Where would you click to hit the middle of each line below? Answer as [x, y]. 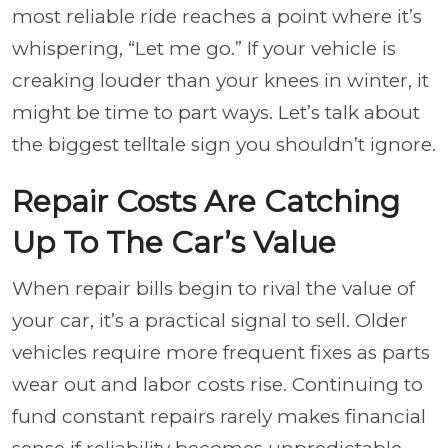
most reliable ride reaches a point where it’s [217, 16]
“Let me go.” [185, 48]
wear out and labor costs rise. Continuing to [217, 384]
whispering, [70, 48]
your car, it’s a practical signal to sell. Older [210, 320]
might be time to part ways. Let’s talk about [216, 112]
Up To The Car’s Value [174, 242]
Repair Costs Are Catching [206, 201]
